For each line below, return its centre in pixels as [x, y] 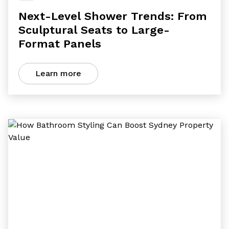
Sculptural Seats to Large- [94, 30]
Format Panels [60, 44]
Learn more [58, 73]
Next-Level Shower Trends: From [113, 16]
